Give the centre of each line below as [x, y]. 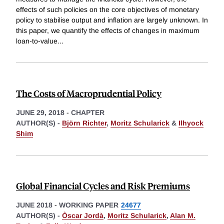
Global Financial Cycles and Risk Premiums [103, 186]
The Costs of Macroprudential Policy [89, 93]
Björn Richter [84, 123]
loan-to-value [37, 41]
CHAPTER [88, 113]
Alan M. [183, 216]
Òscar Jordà [83, 216]
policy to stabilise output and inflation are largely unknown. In [112, 20]
